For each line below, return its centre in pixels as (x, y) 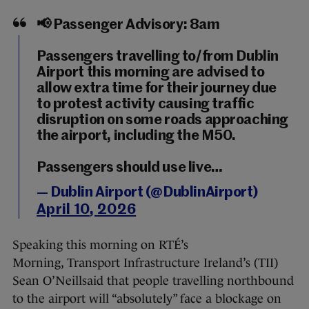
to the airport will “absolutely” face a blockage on (147, 299)
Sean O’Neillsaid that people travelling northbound (153, 281)
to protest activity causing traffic (146, 105)
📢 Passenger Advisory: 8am (128, 26)
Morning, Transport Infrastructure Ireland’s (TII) (145, 263)
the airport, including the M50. (136, 137)
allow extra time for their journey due (157, 89)
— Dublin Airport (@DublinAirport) (147, 193)
